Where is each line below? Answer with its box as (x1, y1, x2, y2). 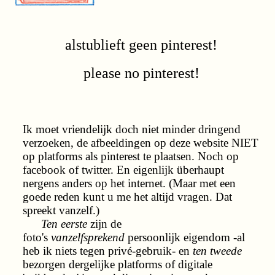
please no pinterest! (83, 64, 199, 81)
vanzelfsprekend (51, 230, 125, 244)
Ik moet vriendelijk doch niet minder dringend (23, 122, 241, 136)
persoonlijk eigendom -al (125, 230, 245, 244)
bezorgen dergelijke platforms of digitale (23, 257, 212, 271)
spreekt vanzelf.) (23, 203, 99, 217)
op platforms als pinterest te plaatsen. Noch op (23, 149, 239, 163)
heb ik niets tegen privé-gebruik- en (23, 244, 193, 257)
